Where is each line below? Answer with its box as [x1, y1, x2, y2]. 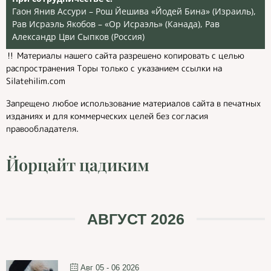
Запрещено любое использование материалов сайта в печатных [6, 97, 261, 109]
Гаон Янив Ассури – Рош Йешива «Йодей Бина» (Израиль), [12, 5, 256, 17]
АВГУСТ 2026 [87, 211, 184, 227]
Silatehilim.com [6, 75, 65, 87]
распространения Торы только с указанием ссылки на [6, 62, 222, 74]
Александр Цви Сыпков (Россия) [12, 31, 145, 42]
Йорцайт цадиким [6, 154, 149, 175]
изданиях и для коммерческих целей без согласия [6, 110, 208, 122]
